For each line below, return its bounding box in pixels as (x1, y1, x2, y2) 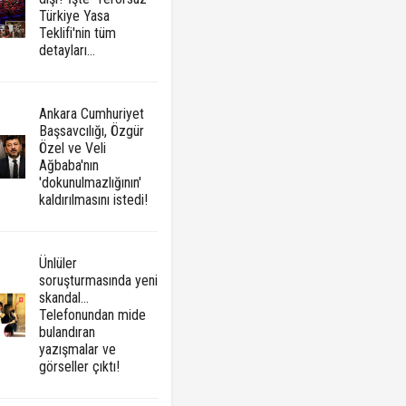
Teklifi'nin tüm (38, 24, 116, 43)
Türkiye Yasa (38, 7, 110, 25)
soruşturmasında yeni (38, 272, 158, 290)
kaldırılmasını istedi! (38, 191, 148, 209)
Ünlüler (38, 255, 77, 273)
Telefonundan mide (38, 306, 146, 324)
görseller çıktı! (38, 358, 120, 376)
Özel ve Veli (38, 140, 106, 158)
